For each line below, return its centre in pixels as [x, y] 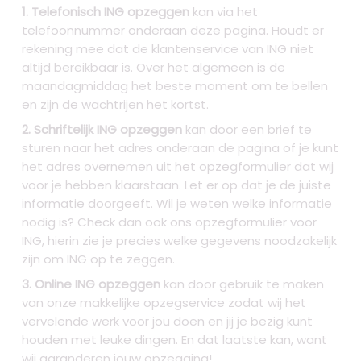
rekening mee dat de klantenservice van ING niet [168, 49]
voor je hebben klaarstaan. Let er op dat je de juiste [177, 185]
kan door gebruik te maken [243, 284]
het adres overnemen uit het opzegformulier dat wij [178, 167]
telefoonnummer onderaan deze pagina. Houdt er [173, 31]
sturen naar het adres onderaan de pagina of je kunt [180, 148]
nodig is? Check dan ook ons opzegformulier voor [170, 222]
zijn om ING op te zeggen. [99, 259]
